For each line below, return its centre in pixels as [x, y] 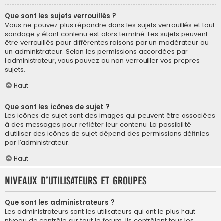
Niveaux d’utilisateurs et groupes [75, 181]
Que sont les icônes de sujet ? [57, 107]
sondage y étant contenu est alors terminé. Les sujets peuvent [106, 34]
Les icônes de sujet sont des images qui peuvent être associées [110, 115]
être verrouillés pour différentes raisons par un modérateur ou [107, 42]
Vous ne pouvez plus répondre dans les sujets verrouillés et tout [110, 25]
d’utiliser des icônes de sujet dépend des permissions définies [107, 133]
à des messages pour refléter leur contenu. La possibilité [98, 124]
